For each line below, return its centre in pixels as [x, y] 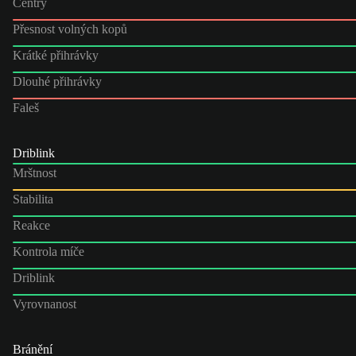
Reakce [31, 225]
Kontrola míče [48, 251]
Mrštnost [35, 172]
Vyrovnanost [44, 304]
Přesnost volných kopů [70, 29]
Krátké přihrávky [56, 55]
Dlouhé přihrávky [57, 81]
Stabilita [33, 199]
